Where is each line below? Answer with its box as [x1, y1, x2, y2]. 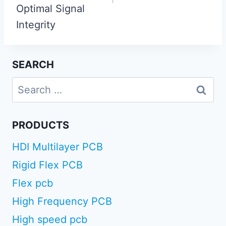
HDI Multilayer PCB [12, 140, 103, 153]
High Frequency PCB [12, 195, 112, 207]
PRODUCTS [12, 119, 69, 131]
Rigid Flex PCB [12, 158, 83, 171]
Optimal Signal [16, 2, 85, 15]
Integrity [16, 18, 55, 31]
